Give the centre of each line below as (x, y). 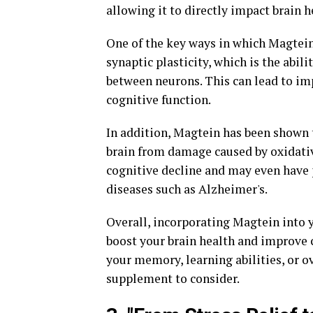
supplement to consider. (173, 279)
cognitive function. (159, 100)
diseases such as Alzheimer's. (187, 189)
